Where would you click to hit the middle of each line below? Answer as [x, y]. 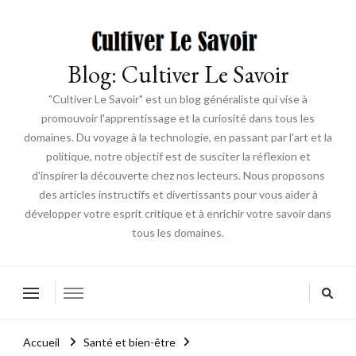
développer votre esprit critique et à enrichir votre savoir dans [178, 214]
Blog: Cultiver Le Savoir [178, 75]
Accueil [41, 342]
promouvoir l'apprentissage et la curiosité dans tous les [178, 118]
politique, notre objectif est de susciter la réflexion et [178, 157]
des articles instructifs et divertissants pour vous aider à [178, 195]
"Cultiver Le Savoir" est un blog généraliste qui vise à [178, 99]
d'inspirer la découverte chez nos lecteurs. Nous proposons [178, 176]
